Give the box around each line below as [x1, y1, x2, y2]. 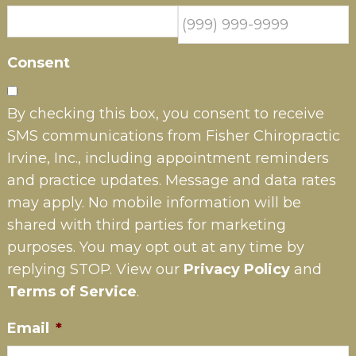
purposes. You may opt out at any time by [6, 238, 304, 257]
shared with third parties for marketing [6, 216, 286, 234]
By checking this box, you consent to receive [6, 105, 324, 123]
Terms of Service [6, 283, 137, 301]
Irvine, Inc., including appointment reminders [6, 149, 329, 168]
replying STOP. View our [6, 261, 184, 279]
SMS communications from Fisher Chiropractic [6, 127, 340, 145]
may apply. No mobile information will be [6, 194, 301, 212]
